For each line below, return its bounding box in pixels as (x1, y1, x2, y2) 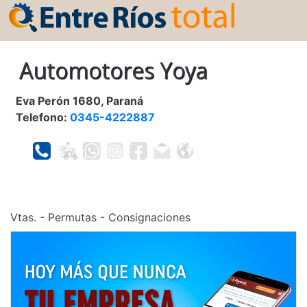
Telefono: (16, 110, 70, 125)
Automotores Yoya (19, 56, 208, 86)
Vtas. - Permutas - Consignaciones (10, 210, 191, 225)
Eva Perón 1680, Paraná (16, 94, 143, 108)
